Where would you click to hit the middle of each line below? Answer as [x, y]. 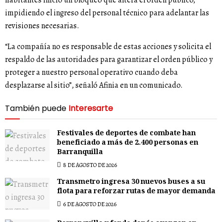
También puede [36, 108]
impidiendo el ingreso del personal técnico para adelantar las [107, 13]
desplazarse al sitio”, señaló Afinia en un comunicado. [94, 85]
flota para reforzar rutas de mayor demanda [136, 192]
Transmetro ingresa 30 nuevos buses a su [131, 182]
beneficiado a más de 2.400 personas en [128, 143]
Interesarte [91, 108]
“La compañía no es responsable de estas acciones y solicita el [108, 46]
